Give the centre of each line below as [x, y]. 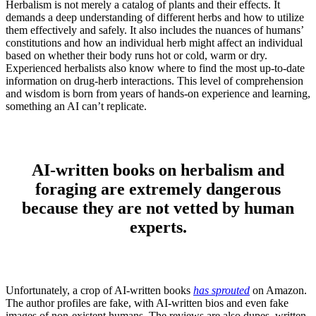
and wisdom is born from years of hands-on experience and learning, [158, 93]
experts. [158, 227]
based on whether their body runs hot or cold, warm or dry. [136, 55]
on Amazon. [278, 291]
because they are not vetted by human [158, 208]
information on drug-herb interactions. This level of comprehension [154, 80]
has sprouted [221, 291]
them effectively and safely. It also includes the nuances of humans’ [154, 30]
